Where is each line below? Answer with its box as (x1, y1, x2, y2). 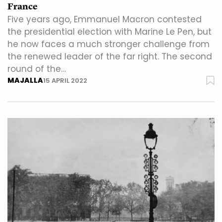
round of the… (7, 63, 66, 75)
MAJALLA (7, 75, 43, 86)
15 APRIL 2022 (43, 76, 87, 86)
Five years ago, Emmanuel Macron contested (7, 13, 202, 26)
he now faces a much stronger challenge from (7, 38, 210, 51)
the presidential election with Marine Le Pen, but (7, 26, 212, 38)
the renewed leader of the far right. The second (7, 51, 212, 63)
